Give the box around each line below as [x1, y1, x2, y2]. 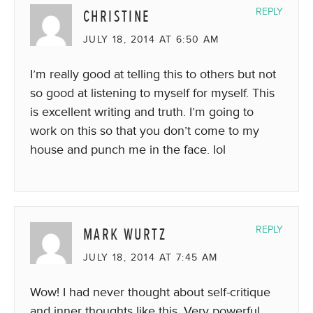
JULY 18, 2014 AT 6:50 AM [83, 33, 219, 45]
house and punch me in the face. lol [30, 141, 226, 157]
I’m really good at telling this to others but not [30, 66, 276, 82]
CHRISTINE [83, 5, 150, 27]
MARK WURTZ [83, 223, 166, 245]
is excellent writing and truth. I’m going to [30, 103, 254, 119]
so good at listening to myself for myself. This [30, 85, 275, 101]
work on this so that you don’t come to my [30, 122, 259, 138]
